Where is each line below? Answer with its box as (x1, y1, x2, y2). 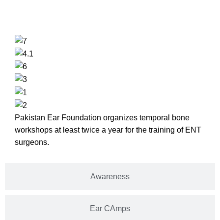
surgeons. (15, 137, 49, 146)
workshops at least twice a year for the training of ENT (15, 125, 201, 134)
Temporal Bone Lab (76, 1, 144, 10)
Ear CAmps (90, 204, 130, 213)
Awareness (90, 172, 130, 181)
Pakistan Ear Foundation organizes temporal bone (15, 113, 190, 122)
